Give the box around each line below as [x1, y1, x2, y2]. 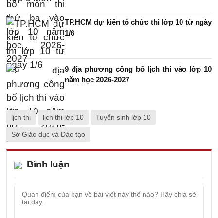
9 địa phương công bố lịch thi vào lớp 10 [65, 65, 212, 73]
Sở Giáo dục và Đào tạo [11, 130, 85, 138]
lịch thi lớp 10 [43, 113, 84, 121]
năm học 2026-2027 [65, 75, 129, 84]
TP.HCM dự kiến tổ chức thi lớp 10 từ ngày [65, 18, 212, 26]
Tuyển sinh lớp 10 [96, 113, 151, 121]
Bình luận [27, 159, 70, 169]
